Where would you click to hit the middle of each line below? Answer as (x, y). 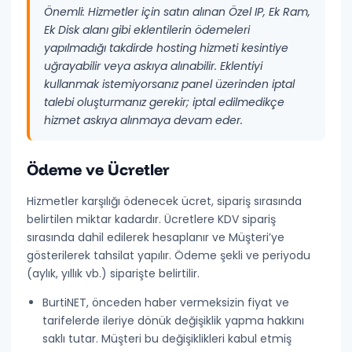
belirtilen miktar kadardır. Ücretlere (123, 219)
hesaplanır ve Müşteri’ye (217, 237)
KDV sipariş (247, 219)
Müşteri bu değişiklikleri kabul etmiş (195, 339)
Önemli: (65, 12)
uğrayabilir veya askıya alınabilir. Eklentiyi (154, 66)
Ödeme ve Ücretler (99, 169)
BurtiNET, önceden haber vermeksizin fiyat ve (166, 302)
